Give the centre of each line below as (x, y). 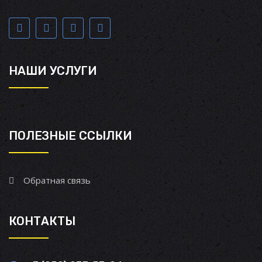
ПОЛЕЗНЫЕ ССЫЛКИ (70, 135)
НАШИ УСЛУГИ (53, 70)
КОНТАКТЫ (42, 221)
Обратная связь (57, 180)
